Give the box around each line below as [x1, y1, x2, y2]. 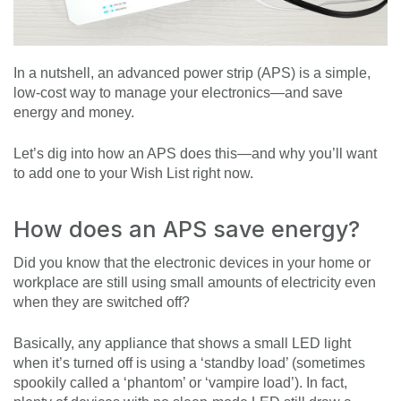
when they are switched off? [13, 294, 190, 311]
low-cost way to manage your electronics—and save [13, 85, 343, 101]
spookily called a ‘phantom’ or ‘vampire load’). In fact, [13, 375, 347, 391]
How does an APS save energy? [13, 216, 360, 243]
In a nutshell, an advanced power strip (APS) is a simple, [13, 65, 371, 81]
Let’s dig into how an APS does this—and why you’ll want [13, 146, 377, 162]
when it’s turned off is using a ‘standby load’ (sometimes [13, 355, 365, 371]
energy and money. [13, 105, 134, 121]
